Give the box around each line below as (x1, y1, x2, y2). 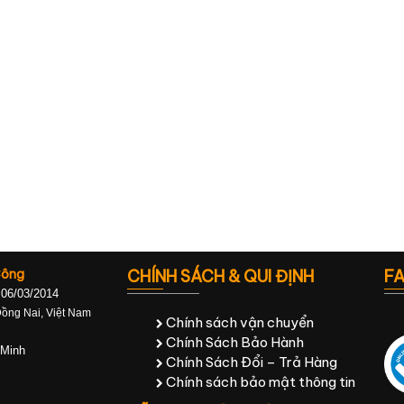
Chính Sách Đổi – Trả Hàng (163, 353, 337, 371)
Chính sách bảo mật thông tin (163, 372, 355, 390)
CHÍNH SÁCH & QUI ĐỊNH (127, 265, 314, 287)
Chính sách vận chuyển (163, 313, 314, 331)
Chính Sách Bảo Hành (163, 333, 304, 351)
